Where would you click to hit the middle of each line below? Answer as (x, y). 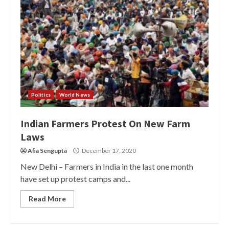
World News (74, 95)
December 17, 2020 (108, 151)
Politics (41, 95)
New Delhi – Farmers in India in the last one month (107, 166)
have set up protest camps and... (75, 179)
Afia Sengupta (47, 151)
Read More (47, 199)
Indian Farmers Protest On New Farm (105, 123)
